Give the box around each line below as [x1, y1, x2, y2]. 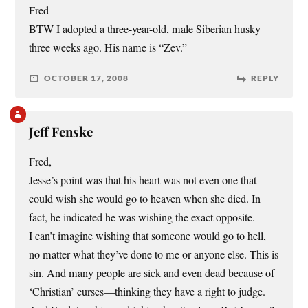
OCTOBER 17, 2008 [44, 73, 129, 84]
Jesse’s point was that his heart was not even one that [29, 172, 257, 188]
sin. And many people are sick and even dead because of [29, 265, 275, 280]
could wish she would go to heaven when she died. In [29, 190, 261, 206]
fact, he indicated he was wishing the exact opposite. [29, 209, 256, 225]
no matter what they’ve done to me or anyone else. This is [29, 246, 279, 262]
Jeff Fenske [29, 122, 93, 140]
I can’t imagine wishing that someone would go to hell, [29, 228, 267, 243]
